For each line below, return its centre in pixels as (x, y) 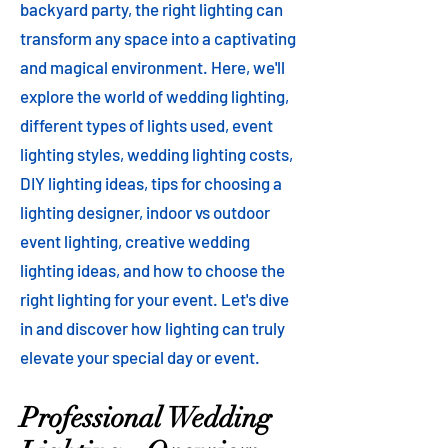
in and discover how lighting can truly (152, 328)
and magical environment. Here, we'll (152, 67)
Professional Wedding (146, 418)
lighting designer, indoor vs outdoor (145, 212)
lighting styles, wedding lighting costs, (156, 154)
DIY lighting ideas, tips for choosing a (151, 183)
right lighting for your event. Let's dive (154, 299)
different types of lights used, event (146, 125)
